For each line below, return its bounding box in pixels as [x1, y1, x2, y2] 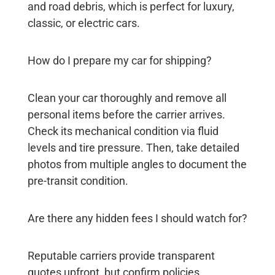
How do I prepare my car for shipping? [27, 54, 212, 68]
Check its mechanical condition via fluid [27, 125, 219, 138]
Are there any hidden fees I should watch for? [27, 212, 247, 225]
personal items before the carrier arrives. [27, 108, 225, 122]
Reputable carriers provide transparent [27, 249, 215, 263]
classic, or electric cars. [27, 17, 140, 30]
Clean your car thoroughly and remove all [27, 91, 227, 105]
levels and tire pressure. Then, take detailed [27, 141, 239, 155]
